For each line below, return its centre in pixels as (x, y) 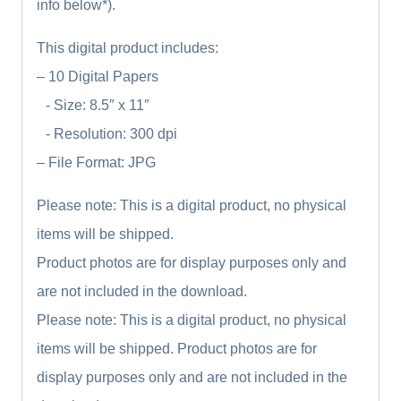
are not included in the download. (142, 292)
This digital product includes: (128, 48)
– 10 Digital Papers (98, 77)
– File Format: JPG (96, 163)
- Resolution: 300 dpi (107, 134)
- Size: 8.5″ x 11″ (93, 106)
